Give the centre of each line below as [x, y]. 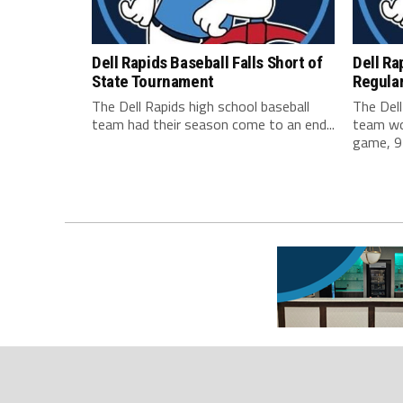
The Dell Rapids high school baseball [201, 106]
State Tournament [153, 81]
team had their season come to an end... [213, 124]
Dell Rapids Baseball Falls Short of [207, 62]
